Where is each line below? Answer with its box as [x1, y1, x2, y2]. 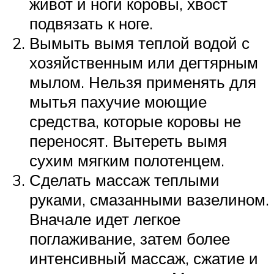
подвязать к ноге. [29, 13, 153, 33]
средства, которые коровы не [29, 111, 241, 131]
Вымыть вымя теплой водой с [29, 32, 250, 53]
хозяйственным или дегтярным [29, 52, 258, 72]
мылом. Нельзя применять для [29, 72, 256, 92]
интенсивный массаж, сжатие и [29, 248, 258, 268]
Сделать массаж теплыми [29, 169, 220, 190]
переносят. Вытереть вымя [29, 130, 227, 150]
